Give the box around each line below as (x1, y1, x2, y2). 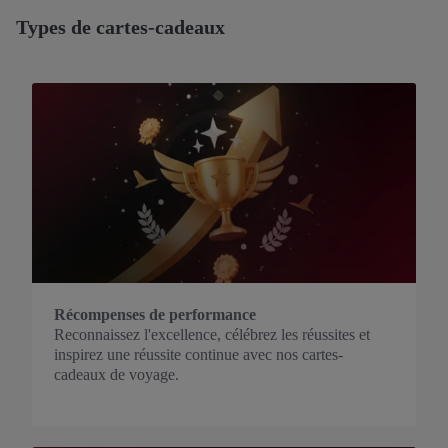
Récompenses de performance (54, 306, 256, 323)
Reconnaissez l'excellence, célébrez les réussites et (54, 326, 370, 343)
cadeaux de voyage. (54, 366, 179, 383)
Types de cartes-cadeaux (16, 16, 225, 38)
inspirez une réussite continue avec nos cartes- (54, 346, 343, 363)
